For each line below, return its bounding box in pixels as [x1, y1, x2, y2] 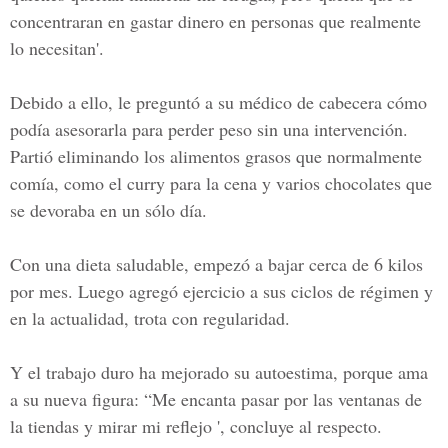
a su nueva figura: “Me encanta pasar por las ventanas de [10, 387, 422, 411]
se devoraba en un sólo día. [10, 198, 207, 222]
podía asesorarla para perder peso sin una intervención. [10, 117, 408, 141]
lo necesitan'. [10, 36, 104, 60]
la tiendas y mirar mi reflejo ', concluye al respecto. [10, 414, 382, 438]
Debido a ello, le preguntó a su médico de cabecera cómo [10, 90, 427, 114]
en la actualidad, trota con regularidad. [10, 306, 290, 330]
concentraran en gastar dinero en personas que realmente [10, 9, 421, 33]
